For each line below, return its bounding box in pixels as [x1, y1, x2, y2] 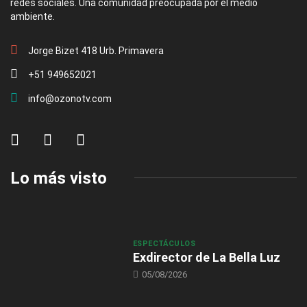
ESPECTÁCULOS [132, 238, 196, 248]
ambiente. [10, 10, 55, 22]
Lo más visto [10, 168, 107, 188]
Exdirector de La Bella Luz [132, 249, 280, 265]
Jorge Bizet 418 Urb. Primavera [28, 45, 164, 56]
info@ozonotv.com [28, 93, 112, 104]
